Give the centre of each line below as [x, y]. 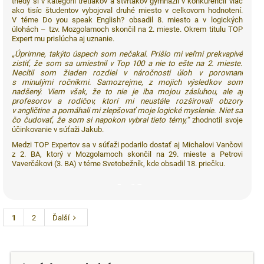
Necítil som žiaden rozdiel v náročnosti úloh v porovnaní [127, 73]
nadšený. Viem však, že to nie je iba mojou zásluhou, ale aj [127, 92]
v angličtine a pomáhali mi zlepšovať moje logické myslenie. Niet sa [127, 111]
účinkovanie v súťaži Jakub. [58, 130]
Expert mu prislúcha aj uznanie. [63, 39]
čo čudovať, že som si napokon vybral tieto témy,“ [101, 120]
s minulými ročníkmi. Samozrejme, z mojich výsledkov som [127, 82]
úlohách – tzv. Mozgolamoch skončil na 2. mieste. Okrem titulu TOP [127, 29]
